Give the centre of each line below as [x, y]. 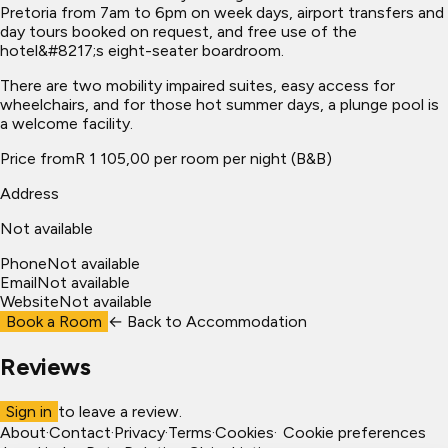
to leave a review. [120, 412]
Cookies [244, 433]
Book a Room [54, 322]
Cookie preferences [354, 433]
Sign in [29, 412]
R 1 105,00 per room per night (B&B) [203, 159]
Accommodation [246, 322]
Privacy [139, 433]
